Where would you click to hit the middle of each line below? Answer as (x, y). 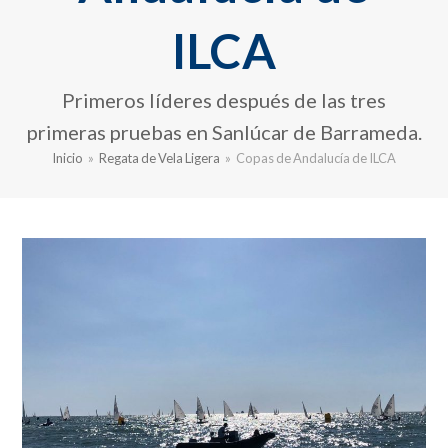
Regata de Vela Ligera (159, 158)
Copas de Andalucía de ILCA (316, 158)
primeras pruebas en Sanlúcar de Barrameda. (224, 132)
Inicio (67, 158)
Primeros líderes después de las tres (224, 100)
